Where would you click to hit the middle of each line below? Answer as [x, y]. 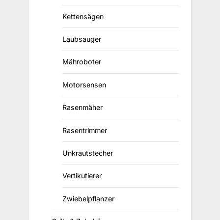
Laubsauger [82, 39]
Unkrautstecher [87, 153]
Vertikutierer [82, 176]
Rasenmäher [82, 108]
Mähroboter [82, 62]
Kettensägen [83, 16]
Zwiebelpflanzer [88, 198]
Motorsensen [84, 84]
